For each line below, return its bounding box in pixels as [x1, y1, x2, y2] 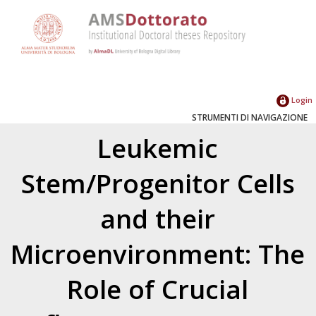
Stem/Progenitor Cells [20, 165, 295, 201]
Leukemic [97, 130, 219, 166]
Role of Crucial [67, 271, 249, 307]
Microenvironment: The [11, 236, 305, 272]
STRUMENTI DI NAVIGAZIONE [192, 111, 308, 123]
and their [100, 200, 216, 236]
